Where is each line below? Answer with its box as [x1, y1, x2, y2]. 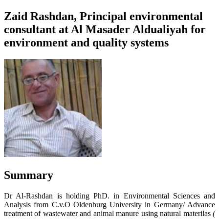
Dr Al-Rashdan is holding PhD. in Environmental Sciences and [4, 191, 215, 200]
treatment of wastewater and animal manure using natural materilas [4, 209, 213, 218]
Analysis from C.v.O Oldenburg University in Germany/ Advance [4, 200, 215, 209]
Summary [4, 168, 53, 181]
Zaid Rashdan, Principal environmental [4, 9, 203, 22]
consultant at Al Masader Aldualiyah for [4, 22, 206, 36]
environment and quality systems [4, 36, 169, 49]
